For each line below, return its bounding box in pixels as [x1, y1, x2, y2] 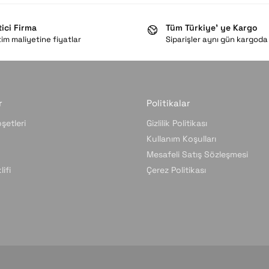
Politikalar [147, 97, 190, 109]
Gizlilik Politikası [147, 118, 207, 129]
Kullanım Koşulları [147, 133, 216, 145]
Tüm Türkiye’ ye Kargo [166, 22, 258, 34]
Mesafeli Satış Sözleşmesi [147, 149, 248, 160]
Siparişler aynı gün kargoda [166, 34, 268, 45]
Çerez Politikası [147, 165, 206, 176]
